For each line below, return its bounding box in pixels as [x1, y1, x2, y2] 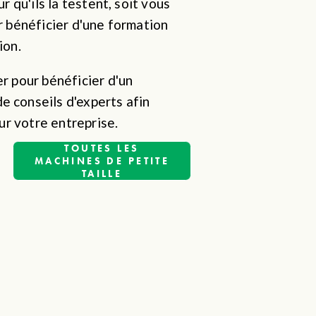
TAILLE [81, 166, 123, 180]
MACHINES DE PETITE [34, 154, 170, 167]
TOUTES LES [64, 141, 140, 154]
